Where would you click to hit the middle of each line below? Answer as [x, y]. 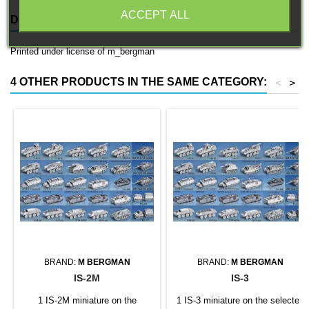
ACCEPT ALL [154, 14]
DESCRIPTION [49, 20]
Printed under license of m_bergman [82, 52]
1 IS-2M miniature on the [87, 301]
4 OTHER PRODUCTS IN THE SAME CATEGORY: [139, 82]
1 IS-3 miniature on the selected [240, 301]
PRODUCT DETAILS [157, 20]
